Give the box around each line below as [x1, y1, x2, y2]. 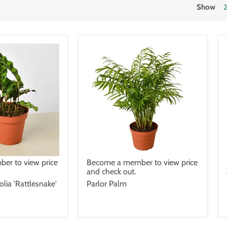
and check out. [87, 166, 136, 176]
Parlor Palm [87, 178, 127, 188]
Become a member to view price [87, 157, 198, 167]
